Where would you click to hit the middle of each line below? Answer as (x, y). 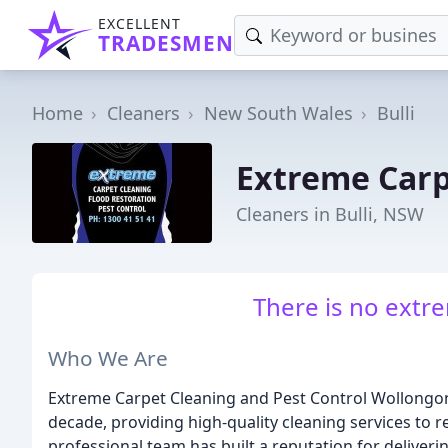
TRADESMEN (166, 43)
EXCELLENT (139, 23)
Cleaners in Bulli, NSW (330, 213)
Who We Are (108, 357)
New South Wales (278, 113)
